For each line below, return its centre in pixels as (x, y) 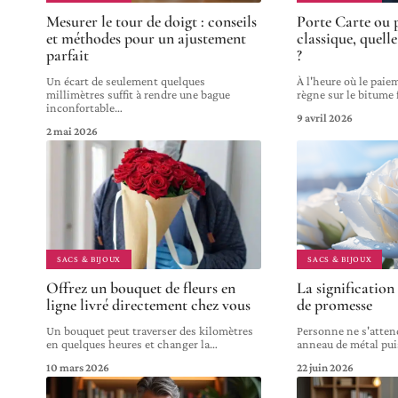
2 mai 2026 (72, 131)
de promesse (335, 305)
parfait (68, 56)
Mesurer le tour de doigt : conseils (151, 22)
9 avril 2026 (325, 118)
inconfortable (80, 108)
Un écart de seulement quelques (126, 81)
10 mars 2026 (78, 368)
